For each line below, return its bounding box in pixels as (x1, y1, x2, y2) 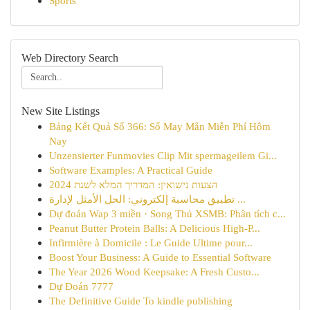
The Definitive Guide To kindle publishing (49, 295, 232, 307)
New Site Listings (21, 105, 100, 117)
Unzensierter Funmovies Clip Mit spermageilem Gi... (49, 149, 277, 161)
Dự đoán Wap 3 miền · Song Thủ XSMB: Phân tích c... (49, 208, 286, 219)
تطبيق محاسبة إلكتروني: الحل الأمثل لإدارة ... (235, 193, 246, 205)
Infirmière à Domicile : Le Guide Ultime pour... (49, 237, 253, 248)
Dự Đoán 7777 (49, 280, 113, 292)
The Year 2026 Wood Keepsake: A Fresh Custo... (49, 266, 259, 277)
